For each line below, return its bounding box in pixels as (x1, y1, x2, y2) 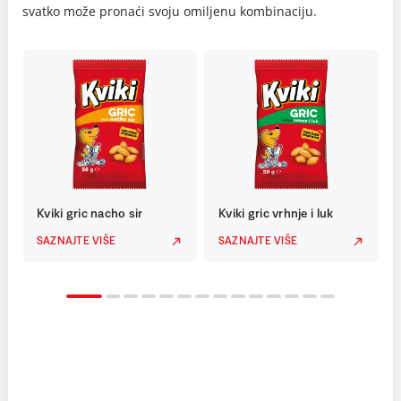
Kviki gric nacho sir (37, 207, 143, 220)
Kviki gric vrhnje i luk (218, 207, 334, 220)
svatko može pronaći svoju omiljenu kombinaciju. (22, 2, 317, 20)
